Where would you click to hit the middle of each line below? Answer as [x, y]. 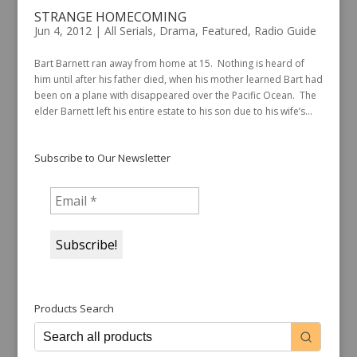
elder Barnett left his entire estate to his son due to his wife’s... [173, 111]
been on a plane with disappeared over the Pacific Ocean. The [175, 95]
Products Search [74, 309]
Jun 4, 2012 [63, 30]
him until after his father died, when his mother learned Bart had [178, 79]
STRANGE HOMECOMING [110, 16]
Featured [224, 30]
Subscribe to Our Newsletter [102, 157]
